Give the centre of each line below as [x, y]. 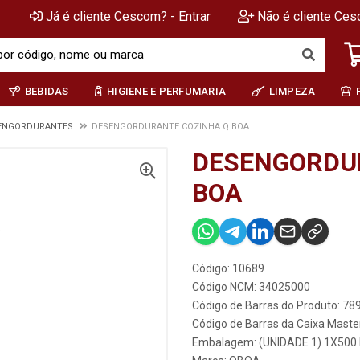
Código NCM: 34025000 [251, 287]
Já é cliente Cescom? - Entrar [128, 16]
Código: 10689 [228, 268]
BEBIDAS [47, 91]
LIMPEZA [292, 91]
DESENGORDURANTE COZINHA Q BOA [170, 127]
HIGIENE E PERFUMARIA [167, 91]
